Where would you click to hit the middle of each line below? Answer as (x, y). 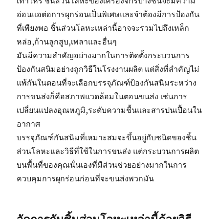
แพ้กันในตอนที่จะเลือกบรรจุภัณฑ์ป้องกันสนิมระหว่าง (107, 83)
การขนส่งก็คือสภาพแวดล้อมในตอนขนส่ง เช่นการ (102, 97)
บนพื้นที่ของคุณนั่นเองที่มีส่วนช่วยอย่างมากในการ (102, 165)
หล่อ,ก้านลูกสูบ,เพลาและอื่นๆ (67, 42)
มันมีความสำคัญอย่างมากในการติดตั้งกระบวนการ (103, 55)
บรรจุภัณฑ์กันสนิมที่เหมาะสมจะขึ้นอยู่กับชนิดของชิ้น (107, 138)
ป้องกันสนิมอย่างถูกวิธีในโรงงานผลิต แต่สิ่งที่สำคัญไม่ (108, 69)
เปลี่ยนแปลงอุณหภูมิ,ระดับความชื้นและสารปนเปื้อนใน (109, 110)
